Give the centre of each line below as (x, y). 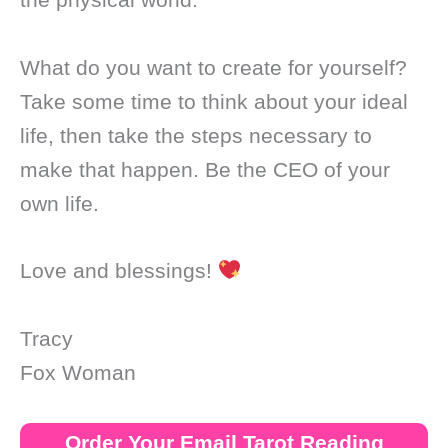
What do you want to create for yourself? (213, 67)
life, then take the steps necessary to (196, 135)
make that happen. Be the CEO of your (205, 169)
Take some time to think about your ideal (214, 101)
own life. (59, 203)
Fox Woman (78, 372)
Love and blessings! (119, 271)
